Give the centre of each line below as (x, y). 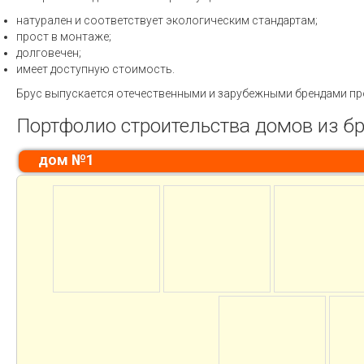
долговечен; (49, 53)
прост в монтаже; (64, 37)
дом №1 (66, 160)
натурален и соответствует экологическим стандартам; (167, 20)
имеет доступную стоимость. (95, 69)
